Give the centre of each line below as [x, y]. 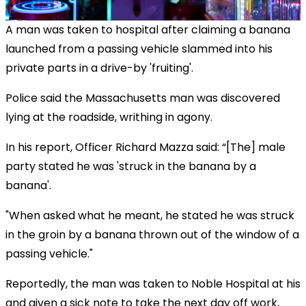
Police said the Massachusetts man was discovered [143, 98]
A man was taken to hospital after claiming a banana [148, 29]
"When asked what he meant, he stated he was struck [150, 215]
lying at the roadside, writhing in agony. [110, 117]
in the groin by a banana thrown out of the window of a [152, 234]
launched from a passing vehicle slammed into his [139, 48]
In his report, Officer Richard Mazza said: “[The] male [145, 147]
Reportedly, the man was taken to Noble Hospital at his [153, 283]
